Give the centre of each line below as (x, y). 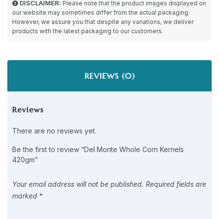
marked (26, 196)
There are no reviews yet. (54, 131)
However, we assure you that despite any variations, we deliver (103, 22)
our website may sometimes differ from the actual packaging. (101, 13)
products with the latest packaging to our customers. (88, 31)
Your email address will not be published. (78, 184)
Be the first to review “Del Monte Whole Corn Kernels (98, 150)
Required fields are (176, 184)
